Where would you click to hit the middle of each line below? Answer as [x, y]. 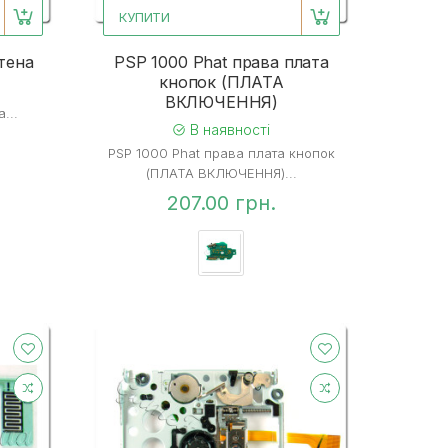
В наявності [228, 130]
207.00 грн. [221, 203]
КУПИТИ [144, 17]
